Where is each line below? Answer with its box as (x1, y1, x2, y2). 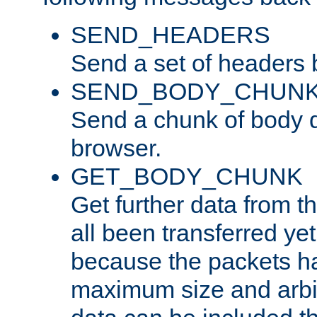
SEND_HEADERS (71, 21, 270, 48)
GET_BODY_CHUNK (71, 162, 303, 190)
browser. (71, 134, 161, 161)
